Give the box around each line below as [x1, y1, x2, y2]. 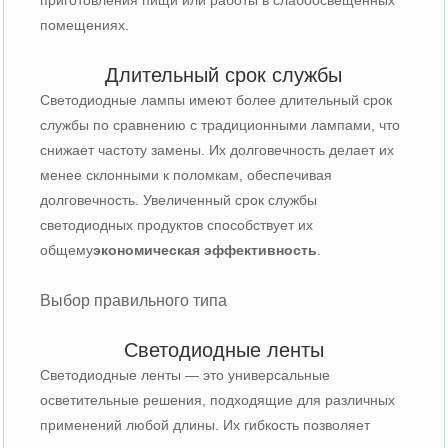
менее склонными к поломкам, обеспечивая [40, 166, 333, 183]
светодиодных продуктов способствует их [40, 216, 314, 233]
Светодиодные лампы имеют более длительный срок [40, 91, 393, 108]
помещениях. [40, 16, 130, 33]
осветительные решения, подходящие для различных [40, 391, 396, 408]
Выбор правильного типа [40, 291, 228, 309]
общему [40, 241, 94, 258]
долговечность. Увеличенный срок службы [40, 191, 318, 208]
